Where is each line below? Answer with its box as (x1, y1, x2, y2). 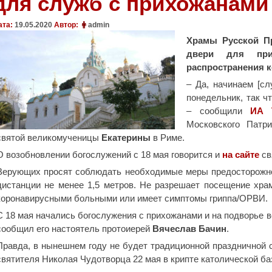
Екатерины (101, 132, 151, 143)
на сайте (222, 149, 259, 160)
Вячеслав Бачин (152, 223, 226, 234)
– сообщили (186, 106, 250, 116)
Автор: (54, 21, 80, 29)
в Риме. (151, 132, 185, 143)
